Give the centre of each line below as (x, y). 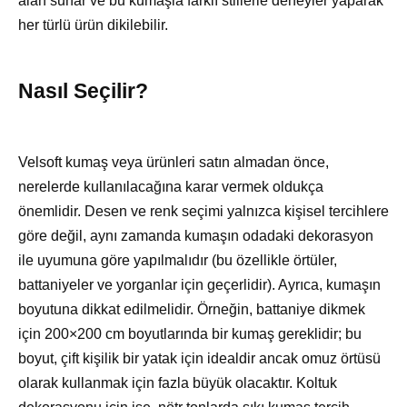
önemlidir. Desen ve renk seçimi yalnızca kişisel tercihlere (203, 212)
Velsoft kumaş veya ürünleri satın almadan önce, (174, 163)
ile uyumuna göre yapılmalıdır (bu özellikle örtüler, (178, 261)
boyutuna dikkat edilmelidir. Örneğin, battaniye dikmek (192, 310)
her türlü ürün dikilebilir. (93, 25)
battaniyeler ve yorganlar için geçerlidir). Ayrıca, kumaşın (199, 285)
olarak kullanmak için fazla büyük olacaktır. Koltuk (178, 383)
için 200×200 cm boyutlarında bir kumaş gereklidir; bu (190, 334)
